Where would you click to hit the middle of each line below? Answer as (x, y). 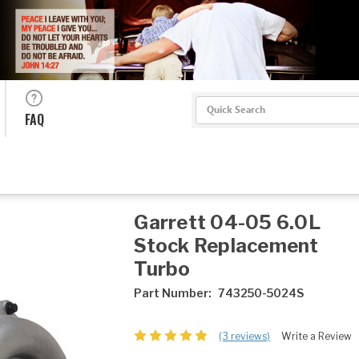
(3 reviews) (245, 336)
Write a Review (317, 336)
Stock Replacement (226, 245)
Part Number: (173, 292)
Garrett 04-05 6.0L (227, 222)
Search (215, 105)
